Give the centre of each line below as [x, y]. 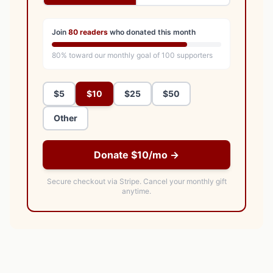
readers [93, 32]
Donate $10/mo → [136, 155]
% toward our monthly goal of [111, 55]
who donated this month [152, 32]
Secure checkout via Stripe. [94, 181]
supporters [194, 55]
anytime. [136, 191]
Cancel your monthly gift [185, 181]
